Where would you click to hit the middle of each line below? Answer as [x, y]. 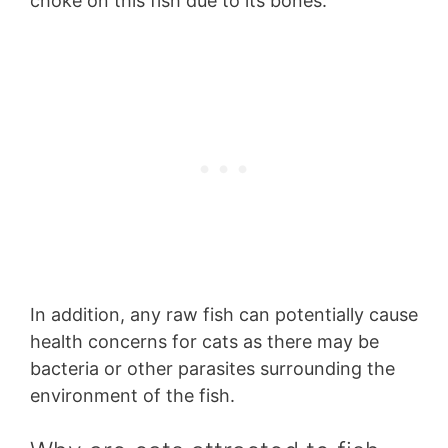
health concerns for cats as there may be [204, 342]
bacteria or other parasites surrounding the [212, 369]
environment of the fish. [132, 396]
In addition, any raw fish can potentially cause [224, 315]
